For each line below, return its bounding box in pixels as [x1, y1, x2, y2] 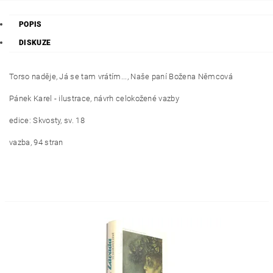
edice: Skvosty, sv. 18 [9, 116, 85, 125]
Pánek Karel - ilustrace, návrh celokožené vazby [9, 94, 180, 103]
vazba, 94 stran [9, 138, 63, 147]
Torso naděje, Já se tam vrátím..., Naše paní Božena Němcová [9, 72, 233, 81]
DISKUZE [19, 38, 51, 47]
